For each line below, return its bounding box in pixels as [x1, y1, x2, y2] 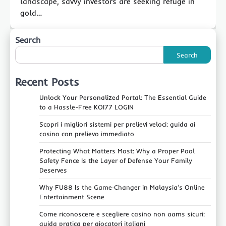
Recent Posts [15, 75, 79, 89]
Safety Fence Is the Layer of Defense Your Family [39, 156, 192, 165]
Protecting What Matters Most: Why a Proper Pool [39, 147, 195, 155]
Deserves [39, 166, 67, 175]
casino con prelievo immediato [39, 130, 134, 138]
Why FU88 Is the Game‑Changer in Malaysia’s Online [39, 183, 205, 192]
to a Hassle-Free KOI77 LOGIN [39, 103, 134, 111]
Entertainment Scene [39, 193, 104, 201]
